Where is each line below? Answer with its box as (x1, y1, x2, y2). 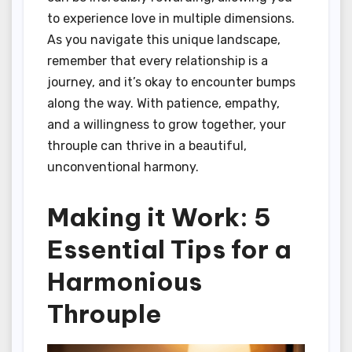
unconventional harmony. (47, 159, 199, 174)
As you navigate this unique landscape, (47, 31, 280, 47)
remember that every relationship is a (47, 53, 268, 68)
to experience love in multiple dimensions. (47, 10, 295, 26)
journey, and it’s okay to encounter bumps (47, 74, 295, 90)
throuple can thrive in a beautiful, (47, 137, 247, 153)
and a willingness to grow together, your (47, 116, 286, 132)
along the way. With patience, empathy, (47, 95, 280, 111)
